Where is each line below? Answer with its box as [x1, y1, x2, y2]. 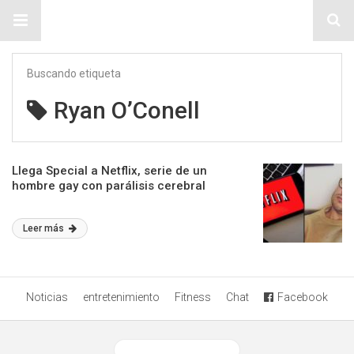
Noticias [26, 291, 68, 303]
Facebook [277, 291, 328, 303]
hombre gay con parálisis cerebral [12, 179, 205, 193]
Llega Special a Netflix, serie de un [12, 164, 207, 178]
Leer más [23, 223, 66, 234]
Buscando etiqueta [27, 67, 121, 80]
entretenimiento [83, 291, 160, 303]
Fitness [175, 291, 211, 303]
